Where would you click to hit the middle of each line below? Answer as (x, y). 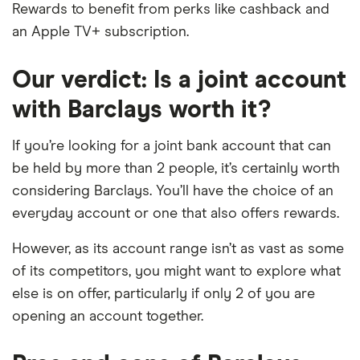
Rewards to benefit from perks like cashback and (171, 10)
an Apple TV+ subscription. (100, 32)
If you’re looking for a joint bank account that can (172, 146)
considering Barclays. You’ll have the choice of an (173, 191)
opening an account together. (108, 317)
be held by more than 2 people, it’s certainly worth (176, 169)
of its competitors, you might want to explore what (176, 272)
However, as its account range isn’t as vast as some (178, 249)
